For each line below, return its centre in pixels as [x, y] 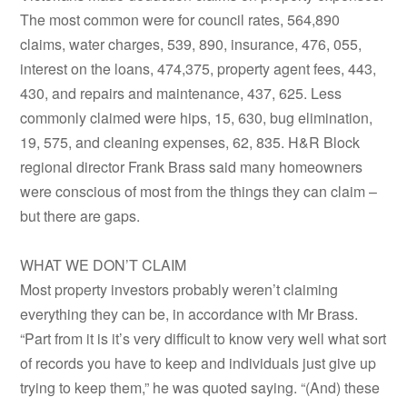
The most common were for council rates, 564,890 [180, 20]
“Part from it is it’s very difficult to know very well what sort [203, 339]
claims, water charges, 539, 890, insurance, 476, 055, [191, 45]
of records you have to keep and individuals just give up [199, 363]
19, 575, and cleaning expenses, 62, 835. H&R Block [190, 143]
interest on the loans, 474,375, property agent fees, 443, [199, 69]
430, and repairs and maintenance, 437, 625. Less [181, 94]
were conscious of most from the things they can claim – [199, 192]
